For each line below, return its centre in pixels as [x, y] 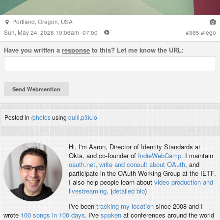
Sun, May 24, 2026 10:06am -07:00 [52, 32]
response [76, 50]
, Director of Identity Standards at [153, 147]
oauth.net [82, 165]
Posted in [18, 117]
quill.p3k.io [83, 117]
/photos [41, 117]
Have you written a [33, 50]
